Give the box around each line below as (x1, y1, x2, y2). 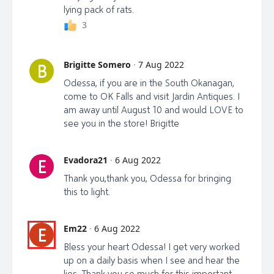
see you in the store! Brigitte (64, 117, 179, 128)
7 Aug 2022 (138, 58, 184, 70)
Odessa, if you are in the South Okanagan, (64, 76, 234, 88)
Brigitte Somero (64, 58, 131, 70)
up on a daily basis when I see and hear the (64, 254, 240, 265)
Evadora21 (64, 154, 108, 166)
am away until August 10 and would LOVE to (64, 103, 243, 115)
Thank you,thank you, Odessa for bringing (64, 172, 231, 183)
